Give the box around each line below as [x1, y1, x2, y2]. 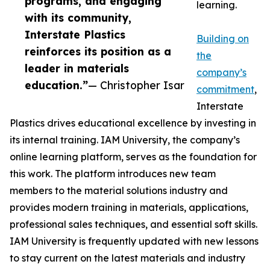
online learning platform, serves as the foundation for [10, 151, 257, 163]
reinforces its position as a [25, 45, 171, 58]
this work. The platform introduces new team [10, 168, 216, 180]
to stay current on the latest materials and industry [10, 252, 245, 265]
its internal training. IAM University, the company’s [10, 134, 240, 146]
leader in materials [25, 61, 129, 75]
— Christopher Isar [88, 78, 184, 92]
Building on [196, 33, 249, 45]
